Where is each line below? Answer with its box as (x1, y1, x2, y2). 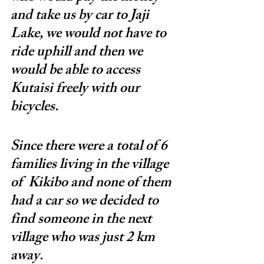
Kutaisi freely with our (11, 77, 143, 102)
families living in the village (11, 153, 171, 178)
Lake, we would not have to (11, 22, 169, 47)
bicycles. (11, 95, 58, 120)
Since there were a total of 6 (11, 134, 170, 160)
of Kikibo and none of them (11, 171, 174, 196)
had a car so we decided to (11, 189, 161, 214)
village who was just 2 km (11, 226, 158, 251)
